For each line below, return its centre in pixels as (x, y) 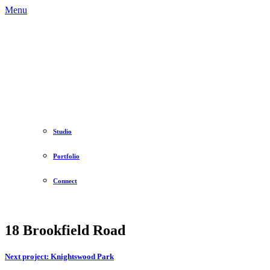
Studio (62, 131)
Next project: (27, 256)
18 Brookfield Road (65, 230)
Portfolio (66, 156)
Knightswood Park (81, 256)
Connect (65, 181)
